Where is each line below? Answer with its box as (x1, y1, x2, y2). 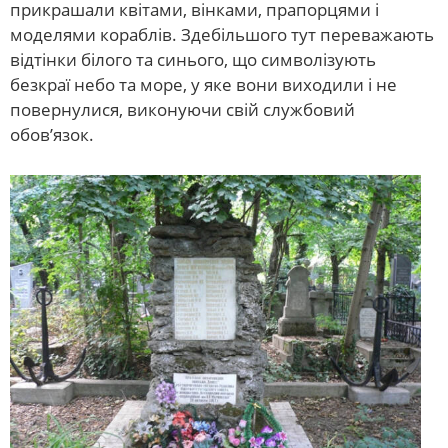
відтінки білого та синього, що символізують (10, 47, 376, 71)
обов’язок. (10, 122, 94, 146)
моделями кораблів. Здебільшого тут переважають (10, 22, 434, 46)
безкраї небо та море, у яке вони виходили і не (10, 72, 397, 96)
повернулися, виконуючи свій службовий (10, 97, 355, 121)
